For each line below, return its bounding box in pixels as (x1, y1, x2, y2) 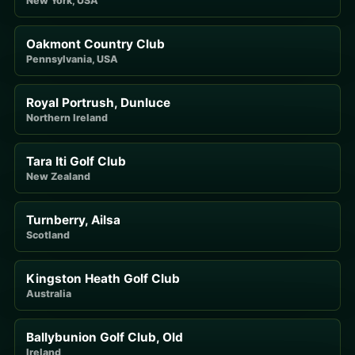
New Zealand (26, 170, 90, 182)
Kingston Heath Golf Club (26, 270, 180, 286)
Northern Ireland (26, 111, 108, 124)
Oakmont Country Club (26, 36, 165, 52)
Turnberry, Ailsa (26, 212, 120, 227)
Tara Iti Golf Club (26, 153, 126, 169)
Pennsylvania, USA (26, 52, 118, 65)
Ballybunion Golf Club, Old (26, 329, 183, 345)
